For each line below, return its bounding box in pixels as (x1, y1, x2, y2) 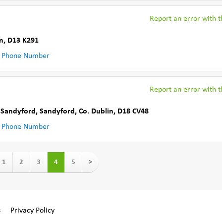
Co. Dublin (79, 107, 113, 115)
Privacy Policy (10, 207, 55, 215)
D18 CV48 (117, 107, 149, 115)
